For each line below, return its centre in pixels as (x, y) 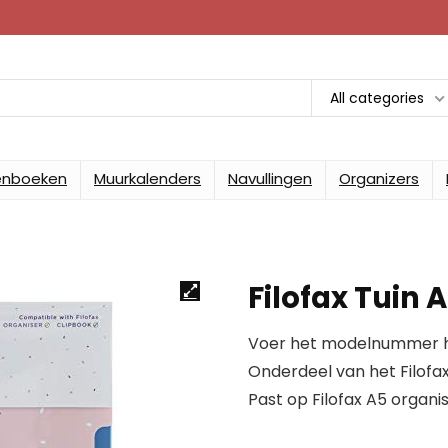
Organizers (379, 178)
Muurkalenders (147, 178)
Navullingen (270, 178)
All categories (377, 97)
